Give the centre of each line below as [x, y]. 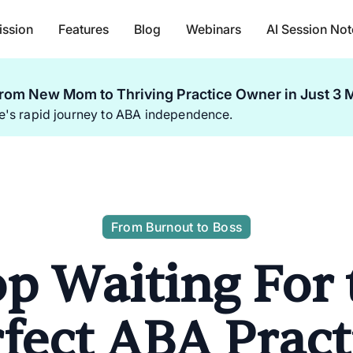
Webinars [213, 29]
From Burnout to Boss [176, 227]
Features [83, 29]
